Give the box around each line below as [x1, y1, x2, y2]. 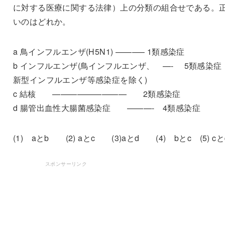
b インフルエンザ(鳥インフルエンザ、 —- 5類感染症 [13, 59, 222, 71]
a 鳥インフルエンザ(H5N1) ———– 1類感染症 [13, 45, 185, 57]
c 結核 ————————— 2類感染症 [13, 87, 181, 99]
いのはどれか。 [13, 15, 71, 27]
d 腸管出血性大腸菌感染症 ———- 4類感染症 [13, 101, 200, 114]
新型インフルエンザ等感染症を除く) [13, 73, 148, 85]
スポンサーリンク [45, 160, 87, 167]
